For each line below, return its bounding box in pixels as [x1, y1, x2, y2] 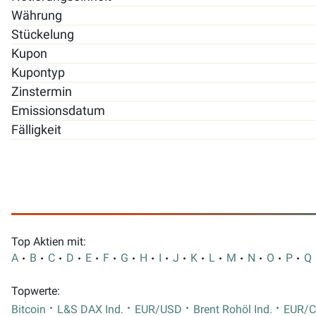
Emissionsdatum [11, 103, 105, 118]
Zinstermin [11, 84, 72, 99]
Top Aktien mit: [11, 236, 86, 249]
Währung [11, 8, 62, 23]
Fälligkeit [11, 122, 61, 137]
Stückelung [11, 27, 74, 42]
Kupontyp [11, 65, 65, 80]
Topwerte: [11, 285, 60, 298]
